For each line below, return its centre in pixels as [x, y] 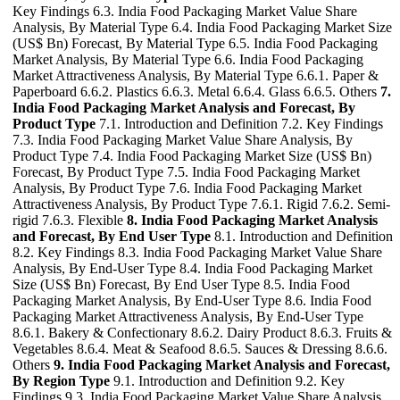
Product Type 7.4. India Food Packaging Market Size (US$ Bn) [192, 156]
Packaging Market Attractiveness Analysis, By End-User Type [188, 317]
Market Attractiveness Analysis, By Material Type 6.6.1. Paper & [196, 75]
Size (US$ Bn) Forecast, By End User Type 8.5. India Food [181, 284]
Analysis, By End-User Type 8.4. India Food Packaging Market [192, 268]
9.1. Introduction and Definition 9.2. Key [227, 381]
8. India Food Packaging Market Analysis [252, 220]
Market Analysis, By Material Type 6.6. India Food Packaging [188, 59]
